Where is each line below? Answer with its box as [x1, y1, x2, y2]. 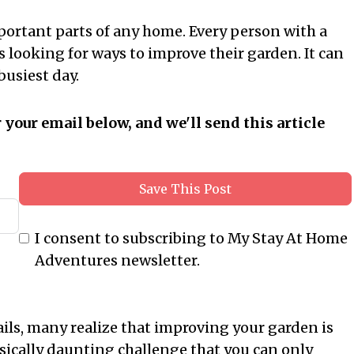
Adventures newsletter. [35, 251, 201, 270]
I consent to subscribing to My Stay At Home [35, 229, 348, 248]
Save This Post [139, 181, 232, 198]
